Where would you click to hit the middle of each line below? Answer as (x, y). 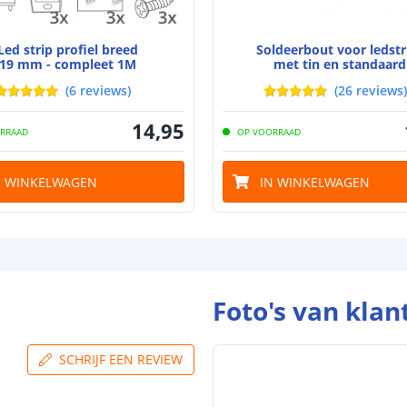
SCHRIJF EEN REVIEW (121, 360)
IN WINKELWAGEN (315, 182)
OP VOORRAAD (269, 131)
